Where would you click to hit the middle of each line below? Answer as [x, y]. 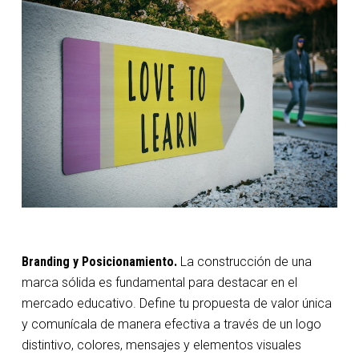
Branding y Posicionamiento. [99, 261]
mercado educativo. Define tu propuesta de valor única [176, 303]
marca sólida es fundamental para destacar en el [159, 282]
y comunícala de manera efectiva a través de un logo [171, 324]
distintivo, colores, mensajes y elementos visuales [161, 345]
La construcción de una [244, 261]
